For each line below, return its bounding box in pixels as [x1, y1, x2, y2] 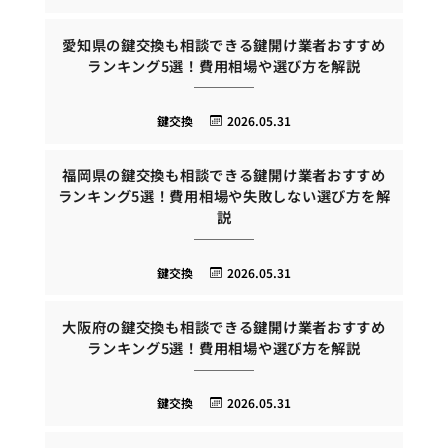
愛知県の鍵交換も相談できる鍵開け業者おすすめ [62, 33, 386, 55]
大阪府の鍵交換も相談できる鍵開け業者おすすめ [62, 315, 386, 337]
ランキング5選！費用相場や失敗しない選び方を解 [57, 185, 391, 207]
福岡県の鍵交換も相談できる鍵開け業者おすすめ [62, 164, 386, 186]
